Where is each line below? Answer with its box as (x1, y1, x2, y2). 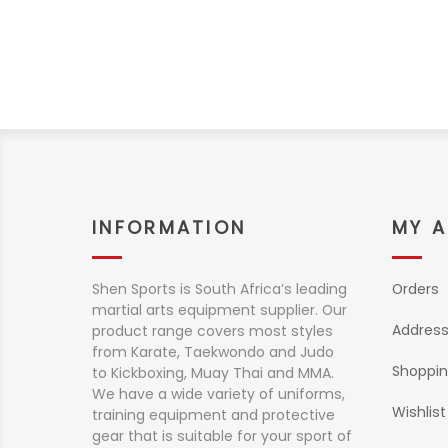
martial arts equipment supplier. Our (92, 300, 347, 320)
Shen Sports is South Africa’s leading (92, 279, 347, 299)
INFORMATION (92, 215, 247, 240)
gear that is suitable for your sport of (92, 426, 352, 446)
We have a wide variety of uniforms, (92, 384, 345, 404)
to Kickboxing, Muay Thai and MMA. (92, 363, 334, 383)
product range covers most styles (92, 321, 333, 341)
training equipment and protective (92, 405, 335, 425)
